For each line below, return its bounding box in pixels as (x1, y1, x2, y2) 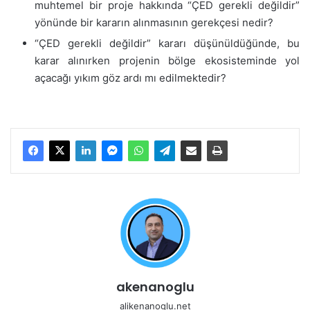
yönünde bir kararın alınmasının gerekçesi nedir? (35, 15, 273, 29)
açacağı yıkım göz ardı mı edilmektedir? (35, 71, 226, 84)
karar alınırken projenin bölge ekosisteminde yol (35, 53, 300, 67)
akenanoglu (116, 277, 194, 295)
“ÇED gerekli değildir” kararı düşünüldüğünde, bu (35, 36, 300, 50)
